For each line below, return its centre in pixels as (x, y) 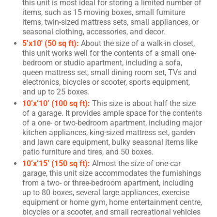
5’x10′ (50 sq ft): (51, 43)
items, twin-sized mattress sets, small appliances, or (110, 22)
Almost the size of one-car (135, 163)
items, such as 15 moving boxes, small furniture (104, 12)
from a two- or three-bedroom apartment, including (108, 183)
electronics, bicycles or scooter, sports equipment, (106, 82)
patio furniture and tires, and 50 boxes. (88, 152)
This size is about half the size (143, 103)
